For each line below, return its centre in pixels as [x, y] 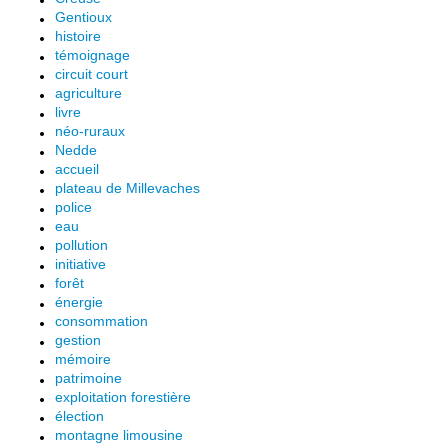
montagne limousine [119, 434]
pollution [81, 244]
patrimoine [88, 377]
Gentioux [83, 16]
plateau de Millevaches [127, 187]
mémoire [83, 358]
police [73, 206]
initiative [80, 263]
